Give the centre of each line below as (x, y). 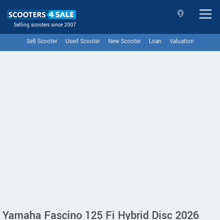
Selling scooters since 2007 (45, 25)
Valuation (181, 41)
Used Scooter (82, 41)
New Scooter (124, 41)
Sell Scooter (42, 41)
